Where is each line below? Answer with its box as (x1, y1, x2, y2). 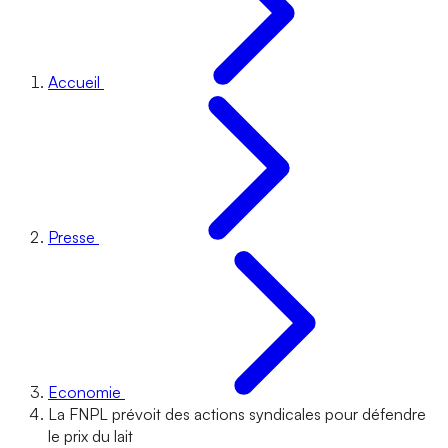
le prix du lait (48, 426, 133, 446)
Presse (48, 227, 95, 247)
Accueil (48, 72, 100, 92)
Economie (48, 382, 121, 402)
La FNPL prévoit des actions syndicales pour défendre (48, 404, 426, 424)
